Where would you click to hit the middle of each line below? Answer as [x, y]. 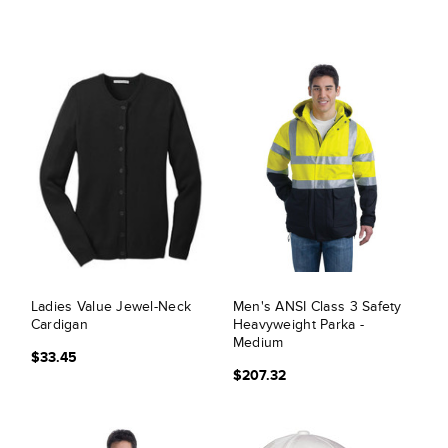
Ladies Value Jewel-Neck [111, 306]
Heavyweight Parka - [298, 324]
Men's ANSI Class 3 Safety [317, 306]
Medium [258, 342]
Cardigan [59, 324]
